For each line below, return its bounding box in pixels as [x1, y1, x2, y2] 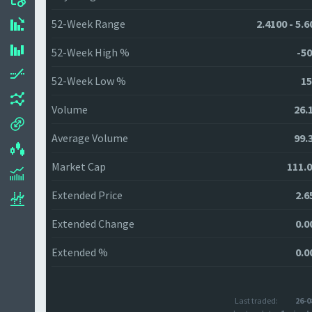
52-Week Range [52, 17, 125, 31]
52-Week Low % [52, 74, 126, 88]
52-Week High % [52, 45, 130, 59]
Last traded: [234, 295, 278, 306]
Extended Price [52, 188, 123, 202]
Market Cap [52, 159, 106, 173]
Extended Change [52, 217, 134, 231]
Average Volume [52, 131, 128, 145]
